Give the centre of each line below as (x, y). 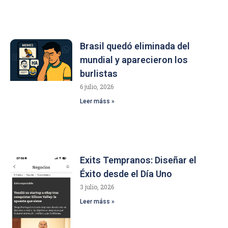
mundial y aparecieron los (134, 60)
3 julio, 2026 (97, 187)
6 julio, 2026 (97, 87)
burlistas (99, 74)
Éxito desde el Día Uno (126, 174)
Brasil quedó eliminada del (135, 46)
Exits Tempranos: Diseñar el (138, 160)
